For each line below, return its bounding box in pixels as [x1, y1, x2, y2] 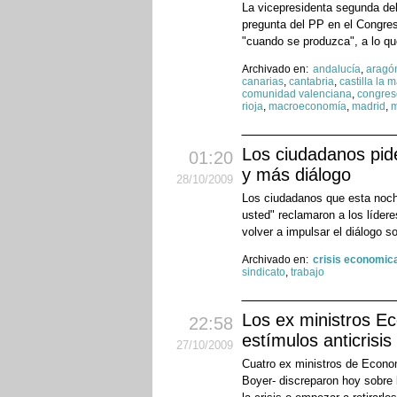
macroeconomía [269, 100, 346, 113]
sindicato [242, 266, 285, 279]
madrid [352, 100, 385, 113]
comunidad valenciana [242, 88, 352, 101]
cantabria [289, 75, 334, 89]
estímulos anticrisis [242, 331, 392, 351]
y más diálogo [242, 165, 351, 185]
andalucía [313, 63, 361, 76]
